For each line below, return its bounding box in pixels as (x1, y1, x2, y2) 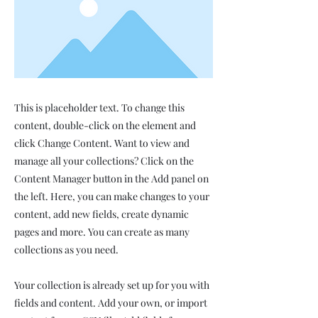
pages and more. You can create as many (14, 225, 190, 238)
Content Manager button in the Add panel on (14, 172, 209, 185)
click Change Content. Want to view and (14, 136, 190, 150)
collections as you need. (14, 243, 119, 256)
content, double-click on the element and (14, 119, 196, 132)
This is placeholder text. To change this (14, 101, 185, 114)
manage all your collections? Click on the (14, 154, 194, 168)
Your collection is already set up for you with (14, 278, 209, 292)
